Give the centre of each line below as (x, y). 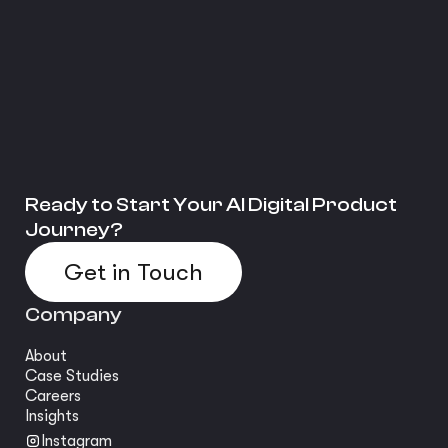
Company (73, 314)
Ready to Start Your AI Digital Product (211, 204)
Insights (52, 416)
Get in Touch (133, 271)
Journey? (74, 229)
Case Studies (72, 376)
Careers (53, 396)
